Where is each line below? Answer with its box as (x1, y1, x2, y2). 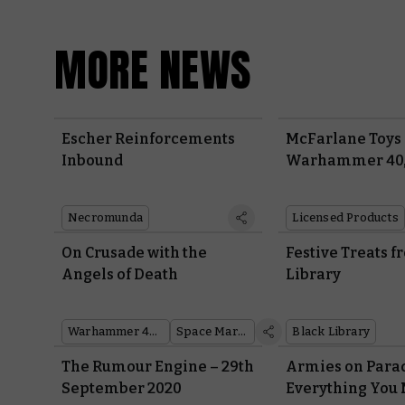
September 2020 (61, 380, 182, 398)
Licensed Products (292, 211, 399, 225)
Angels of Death (61, 266, 178, 284)
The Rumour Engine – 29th (61, 358, 254, 376)
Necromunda (68, 211, 143, 225)
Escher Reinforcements (61, 130, 235, 148)
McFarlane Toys (286, 130, 402, 148)
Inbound (61, 152, 123, 170)
